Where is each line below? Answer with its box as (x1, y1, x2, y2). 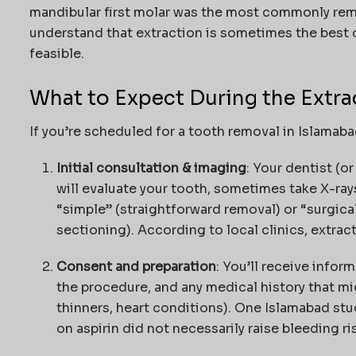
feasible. (29, 44, 84, 62)
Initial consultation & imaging (56, 160, 246, 177)
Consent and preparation (56, 258, 216, 276)
